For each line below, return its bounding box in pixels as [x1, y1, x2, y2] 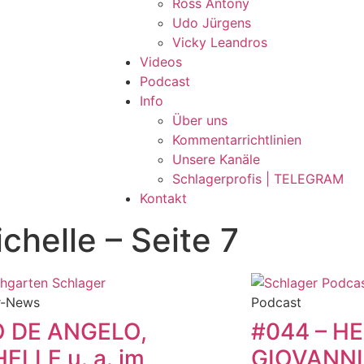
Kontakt [140, 190, 187, 206]
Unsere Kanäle [172, 151, 260, 167]
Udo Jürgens [172, 15, 251, 31]
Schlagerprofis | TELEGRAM [172, 171, 344, 187]
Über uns [172, 112, 227, 128]
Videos [140, 54, 182, 70]
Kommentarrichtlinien [172, 132, 301, 148]
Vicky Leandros [172, 34, 267, 50]
